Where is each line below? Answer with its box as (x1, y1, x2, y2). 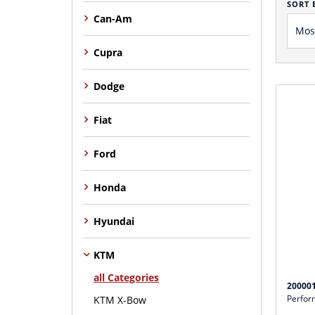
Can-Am (94, 11, 132, 25)
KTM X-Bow (94, 292, 146, 307)
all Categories (94, 270, 159, 284)
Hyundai (94, 214, 134, 228)
